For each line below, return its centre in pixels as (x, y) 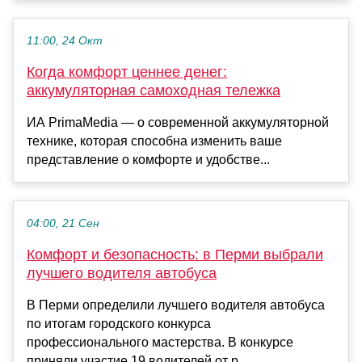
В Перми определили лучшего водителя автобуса (176, 305)
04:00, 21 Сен (63, 224)
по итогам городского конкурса (119, 324)
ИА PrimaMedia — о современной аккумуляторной (178, 123)
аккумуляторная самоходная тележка (154, 91)
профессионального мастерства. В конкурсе (160, 343)
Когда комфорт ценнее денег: (127, 72)
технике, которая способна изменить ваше (154, 141)
